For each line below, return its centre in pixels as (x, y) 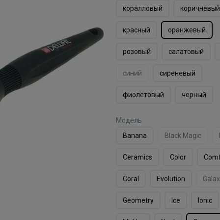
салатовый (186, 51)
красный (136, 30)
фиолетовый (143, 95)
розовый (137, 51)
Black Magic (183, 135)
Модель (129, 120)
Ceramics (137, 157)
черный (194, 95)
